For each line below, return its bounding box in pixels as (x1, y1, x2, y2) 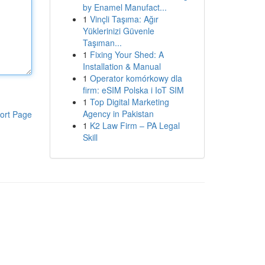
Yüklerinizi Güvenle (82, 25, 154, 37)
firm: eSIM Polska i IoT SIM (82, 84, 184, 96)
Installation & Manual (82, 60, 161, 72)
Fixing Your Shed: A (89, 49, 164, 60)
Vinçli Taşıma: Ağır (89, 13, 159, 25)
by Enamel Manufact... (82, 1, 167, 13)
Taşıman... (82, 37, 122, 49)
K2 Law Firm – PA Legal (89, 119, 180, 131)
